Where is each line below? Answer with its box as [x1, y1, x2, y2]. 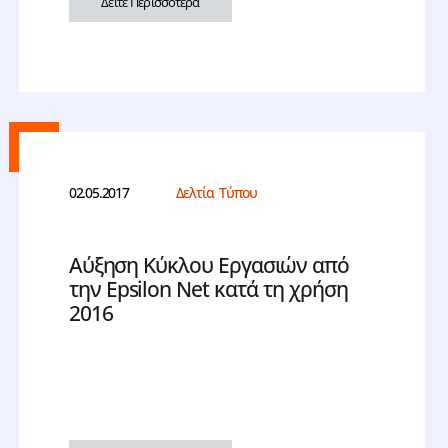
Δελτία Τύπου [175, 183, 258, 203]
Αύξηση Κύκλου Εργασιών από [68, 251, 350, 280]
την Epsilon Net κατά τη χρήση [68, 275, 348, 304]
